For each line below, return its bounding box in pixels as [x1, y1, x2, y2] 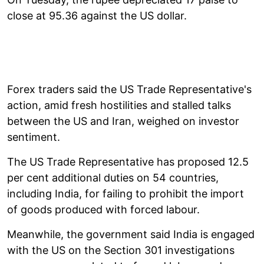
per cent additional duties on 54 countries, [7, 171, 219, 184]
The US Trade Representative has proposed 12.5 [7, 155, 249, 168]
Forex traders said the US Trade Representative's [7, 82, 252, 95]
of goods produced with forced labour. [7, 203, 200, 216]
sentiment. [7, 130, 60, 143]
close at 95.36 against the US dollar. [7, 9, 187, 22]
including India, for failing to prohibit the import [7, 187, 244, 200]
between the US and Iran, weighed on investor [7, 114, 239, 127]
